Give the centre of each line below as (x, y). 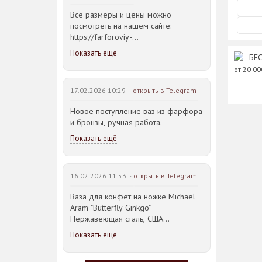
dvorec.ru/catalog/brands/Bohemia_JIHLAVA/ (148, 48)
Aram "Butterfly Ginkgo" (111, 208)
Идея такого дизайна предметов (130, 252)
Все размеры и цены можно (121, 15)
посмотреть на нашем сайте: (121, 26)
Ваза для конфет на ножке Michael (133, 196)
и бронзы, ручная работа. (116, 122)
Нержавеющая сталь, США (117, 219)
